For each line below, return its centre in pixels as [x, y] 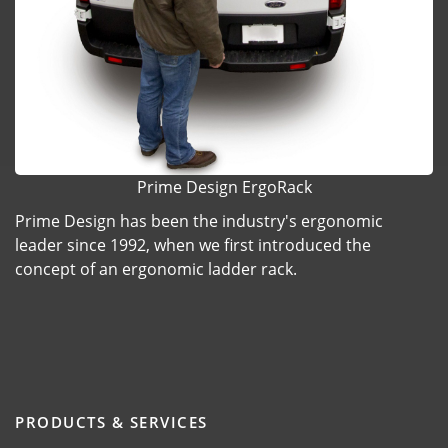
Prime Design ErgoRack [224, 187]
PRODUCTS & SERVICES [111, 422]
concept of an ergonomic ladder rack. [156, 269]
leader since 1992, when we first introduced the [193, 245]
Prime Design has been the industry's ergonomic [199, 221]
